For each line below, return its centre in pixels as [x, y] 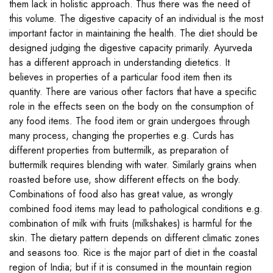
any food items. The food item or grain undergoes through [129, 121]
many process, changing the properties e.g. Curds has [122, 136]
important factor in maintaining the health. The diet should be [133, 34]
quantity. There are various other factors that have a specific [133, 92]
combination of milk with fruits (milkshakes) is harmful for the [131, 224]
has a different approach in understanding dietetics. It [119, 63]
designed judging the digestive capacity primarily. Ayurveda [131, 48]
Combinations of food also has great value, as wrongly [121, 194]
